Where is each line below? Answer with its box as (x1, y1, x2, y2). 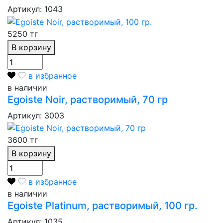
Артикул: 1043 (7, 4, 63, 14)
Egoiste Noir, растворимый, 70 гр (7, 93, 168, 106)
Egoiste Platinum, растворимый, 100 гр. (7, 200, 198, 212)
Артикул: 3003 (7, 110, 64, 120)
